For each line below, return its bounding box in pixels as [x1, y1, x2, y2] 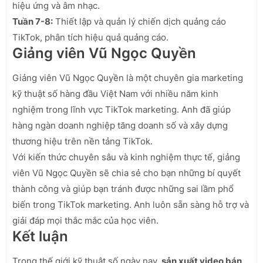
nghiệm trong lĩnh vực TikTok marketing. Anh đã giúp [12, 103, 231, 115]
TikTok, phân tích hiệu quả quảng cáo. [12, 31, 168, 43]
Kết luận [12, 227, 68, 245]
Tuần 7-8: [12, 15, 53, 27]
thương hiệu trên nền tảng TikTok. [12, 135, 153, 147]
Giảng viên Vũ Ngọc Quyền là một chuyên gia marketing [12, 72, 243, 83]
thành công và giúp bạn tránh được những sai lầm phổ [12, 183, 234, 194]
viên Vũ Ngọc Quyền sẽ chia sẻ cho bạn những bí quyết [12, 167, 241, 178]
